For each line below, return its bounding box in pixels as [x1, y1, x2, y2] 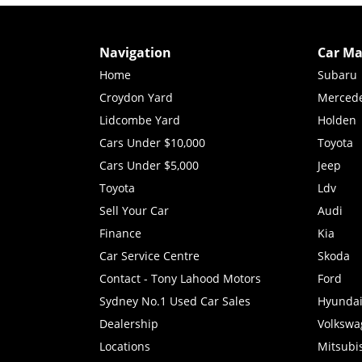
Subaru [318, 66, 357, 82]
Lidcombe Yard [99, 112, 180, 128]
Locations [99, 338, 150, 354]
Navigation [99, 43, 171, 61]
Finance [99, 225, 141, 241]
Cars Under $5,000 [99, 157, 199, 173]
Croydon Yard [99, 89, 173, 105]
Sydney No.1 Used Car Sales [99, 293, 250, 309]
